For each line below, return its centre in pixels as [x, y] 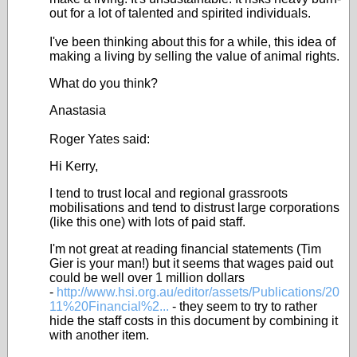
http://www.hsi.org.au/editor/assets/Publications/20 [198, 292]
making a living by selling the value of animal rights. [194, 56]
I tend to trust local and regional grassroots [169, 193]
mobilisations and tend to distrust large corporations [194, 208]
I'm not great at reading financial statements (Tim [185, 249]
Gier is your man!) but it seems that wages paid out [191, 263]
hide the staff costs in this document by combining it [194, 321]
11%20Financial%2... [109, 306]
